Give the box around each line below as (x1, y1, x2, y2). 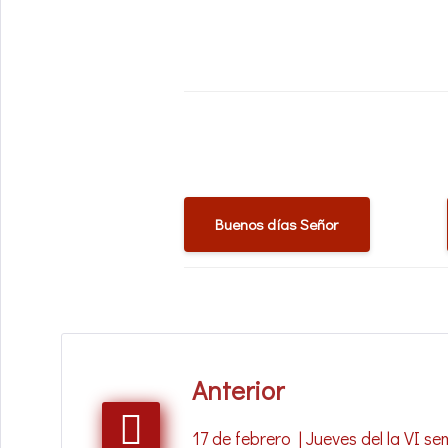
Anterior (192, 372, 284, 407)
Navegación (61, 346, 246, 396)
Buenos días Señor (215, 214, 339, 235)
